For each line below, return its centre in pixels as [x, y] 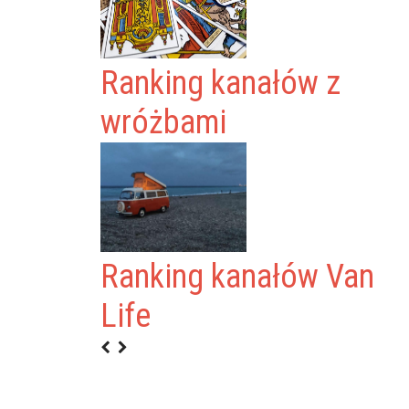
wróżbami [164, 122]
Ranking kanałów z [221, 83]
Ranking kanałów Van [238, 277]
